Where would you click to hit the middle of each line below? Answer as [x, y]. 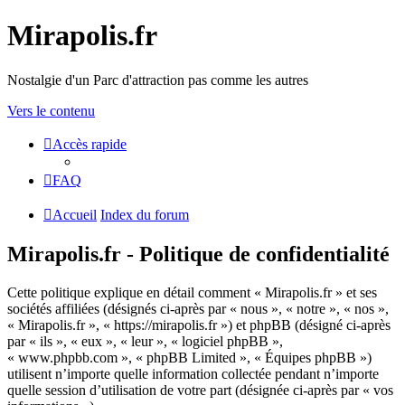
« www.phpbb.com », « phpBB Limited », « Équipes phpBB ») [189, 357]
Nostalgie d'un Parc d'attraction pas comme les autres [158, 80]
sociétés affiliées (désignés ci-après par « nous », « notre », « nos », [198, 308]
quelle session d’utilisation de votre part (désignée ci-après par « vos [200, 390]
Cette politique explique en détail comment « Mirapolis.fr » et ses [192, 292]
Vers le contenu [51, 110]
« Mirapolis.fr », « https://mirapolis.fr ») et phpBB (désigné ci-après [199, 325]
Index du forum [145, 214]
